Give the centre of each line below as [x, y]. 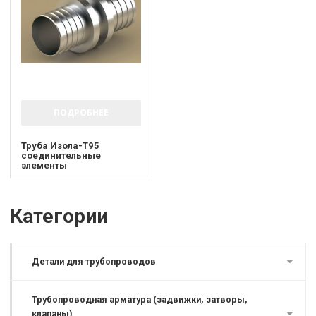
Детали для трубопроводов [94, 262]
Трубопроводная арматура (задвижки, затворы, [140, 300]
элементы [44, 165]
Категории [59, 216]
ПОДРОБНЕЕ [81, 112]
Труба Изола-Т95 [61, 145]
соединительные [61, 155]
